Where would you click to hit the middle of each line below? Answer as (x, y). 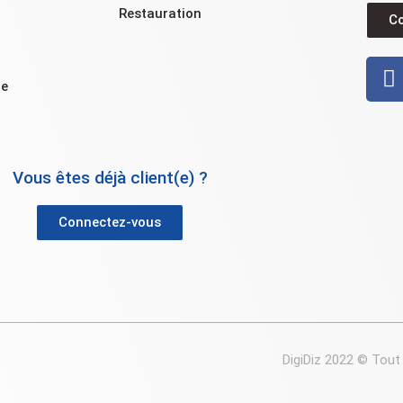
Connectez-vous (110, 222)
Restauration (160, 14)
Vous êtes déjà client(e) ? (110, 177)
